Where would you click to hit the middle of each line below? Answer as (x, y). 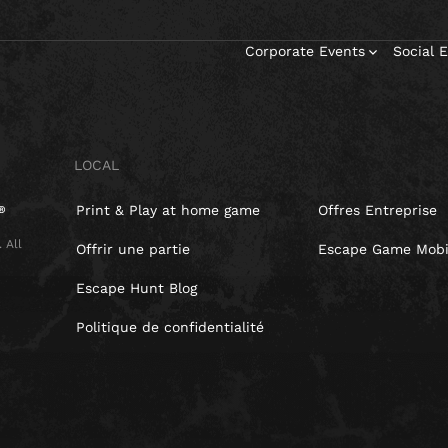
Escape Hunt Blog (136, 288)
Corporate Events (305, 51)
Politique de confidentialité (170, 327)
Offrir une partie (133, 249)
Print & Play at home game (168, 210)
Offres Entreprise (377, 210)
